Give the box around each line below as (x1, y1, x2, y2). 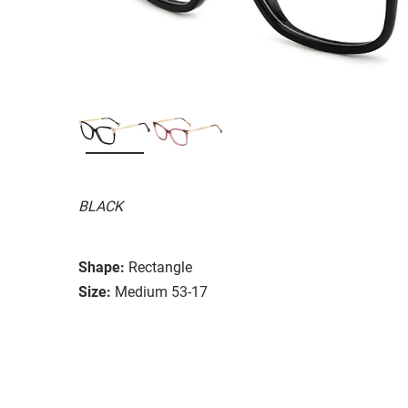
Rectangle (128, 258, 192, 276)
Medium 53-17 (115, 282, 208, 301)
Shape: (78, 258, 125, 276)
